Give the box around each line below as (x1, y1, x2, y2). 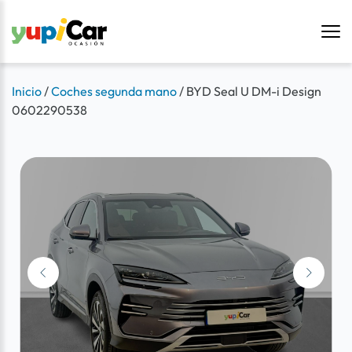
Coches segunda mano (51, 83, 177, 99)
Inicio (12, 83, 42, 99)
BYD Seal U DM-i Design (186, 83, 321, 99)
